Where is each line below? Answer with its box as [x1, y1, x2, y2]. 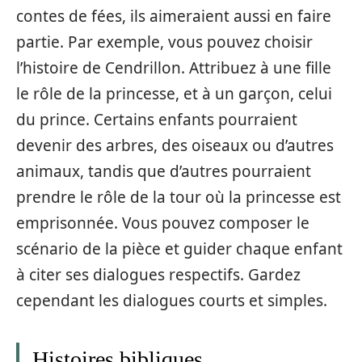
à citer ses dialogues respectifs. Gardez [16, 263, 301, 285]
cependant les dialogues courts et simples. [16, 289, 327, 311]
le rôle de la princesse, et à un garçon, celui [16, 82, 332, 104]
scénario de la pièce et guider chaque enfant [16, 238, 343, 259]
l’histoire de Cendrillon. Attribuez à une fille [16, 57, 331, 78]
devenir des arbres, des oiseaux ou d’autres [16, 134, 334, 156]
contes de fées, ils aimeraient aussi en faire [16, 5, 331, 27]
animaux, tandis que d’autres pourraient [16, 160, 311, 182]
